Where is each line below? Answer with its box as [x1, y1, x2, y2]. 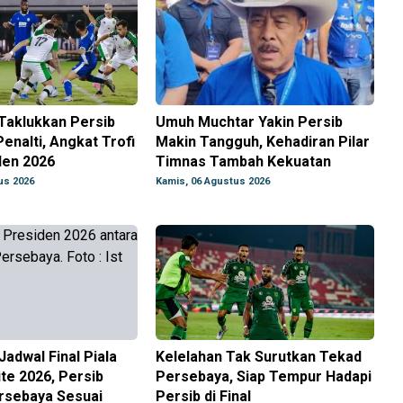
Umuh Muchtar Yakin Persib [156, 113, 344, 131]
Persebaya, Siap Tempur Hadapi [156, 368, 372, 386]
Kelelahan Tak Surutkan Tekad [156, 348, 363, 366]
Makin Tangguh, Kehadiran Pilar [156, 133, 371, 151]
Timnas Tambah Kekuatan [156, 153, 332, 171]
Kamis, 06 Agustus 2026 [156, 175, 271, 188]
